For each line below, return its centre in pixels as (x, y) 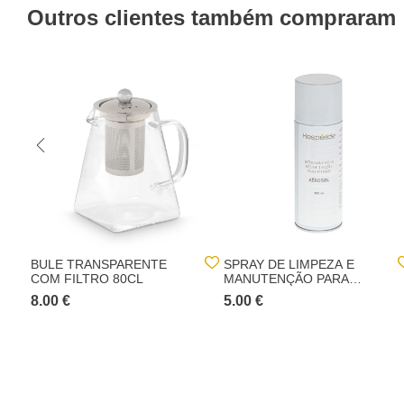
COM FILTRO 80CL (87, 279)
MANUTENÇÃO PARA (286, 279)
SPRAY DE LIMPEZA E (289, 264)
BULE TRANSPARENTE (99, 264)
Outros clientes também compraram (211, 18)
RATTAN (248, 293)
